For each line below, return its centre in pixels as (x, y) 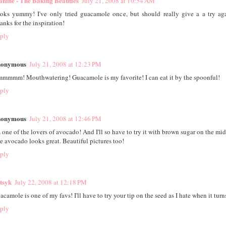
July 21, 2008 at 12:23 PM (65, 64)
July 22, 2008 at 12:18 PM (50, 182)
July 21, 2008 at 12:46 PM (65, 119)
